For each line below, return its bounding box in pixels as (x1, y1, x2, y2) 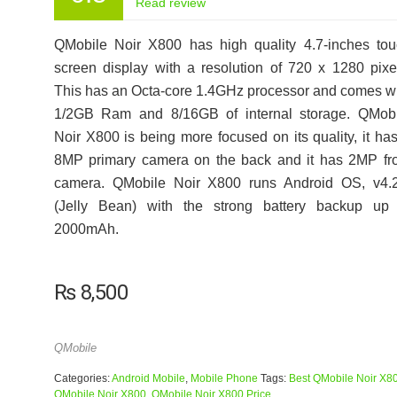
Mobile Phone (190, 372, 258, 385)
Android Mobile (111, 372, 185, 385)
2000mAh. (53, 222, 119, 237)
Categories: (53, 372, 112, 385)
